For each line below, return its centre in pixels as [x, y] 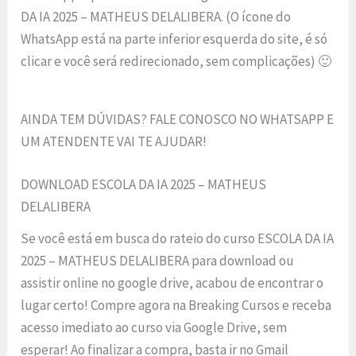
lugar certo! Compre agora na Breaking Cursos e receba [176, 305]
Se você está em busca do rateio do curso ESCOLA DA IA [178, 238]
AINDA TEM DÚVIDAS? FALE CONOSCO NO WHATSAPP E [178, 120]
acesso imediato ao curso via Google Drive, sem [154, 327]
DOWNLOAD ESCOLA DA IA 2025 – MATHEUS [144, 184]
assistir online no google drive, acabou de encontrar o [172, 282]
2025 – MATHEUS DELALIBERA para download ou [158, 260]
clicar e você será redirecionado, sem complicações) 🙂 [176, 62]
